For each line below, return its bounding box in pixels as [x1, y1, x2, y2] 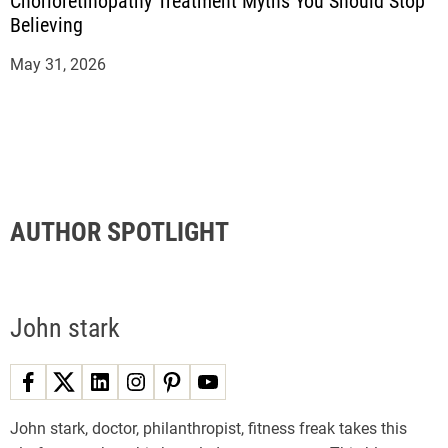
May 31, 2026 [10, 55, 106, 75]
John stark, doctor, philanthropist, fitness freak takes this [10, 419, 407, 439]
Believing [10, 13, 83, 38]
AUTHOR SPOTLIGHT [10, 217, 229, 248]
